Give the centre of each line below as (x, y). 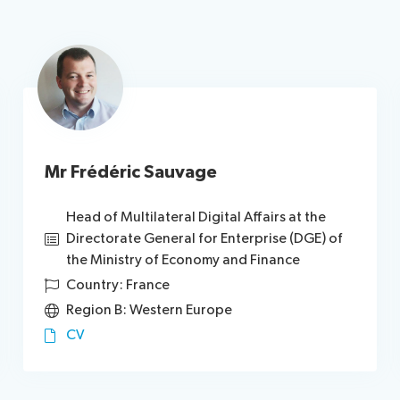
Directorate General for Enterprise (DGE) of (205, 239)
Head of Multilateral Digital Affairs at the (196, 217)
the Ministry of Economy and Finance (183, 260)
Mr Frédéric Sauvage (131, 172)
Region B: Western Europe (150, 310)
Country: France (118, 285)
